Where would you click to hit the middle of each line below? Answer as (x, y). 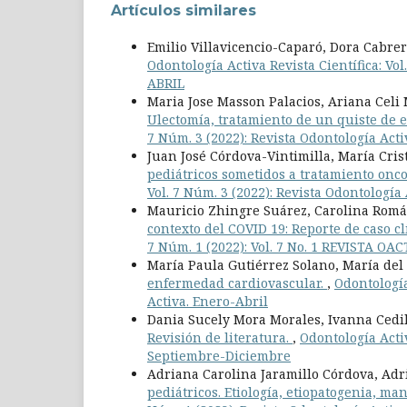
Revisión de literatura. (220, 337)
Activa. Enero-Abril (208, 301)
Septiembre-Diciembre (219, 355)
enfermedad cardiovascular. (237, 283)
